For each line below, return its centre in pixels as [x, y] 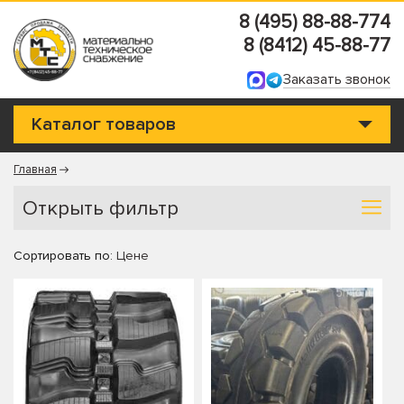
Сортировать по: [63, 256]
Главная [35, 170]
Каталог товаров [104, 124]
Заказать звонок [337, 79]
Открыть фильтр [101, 208]
